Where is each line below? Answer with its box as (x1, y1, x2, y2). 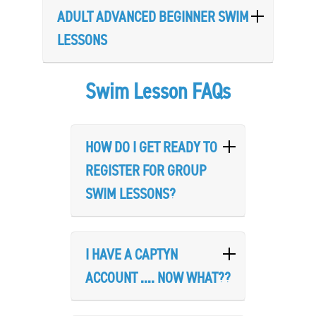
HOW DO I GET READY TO (85, 137, 217, 158)
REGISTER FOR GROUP (85, 160, 206, 181)
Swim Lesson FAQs (85, 76, 231, 107)
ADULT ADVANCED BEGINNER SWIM (57, 6, 249, 28)
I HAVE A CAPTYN (85, 244, 178, 265)
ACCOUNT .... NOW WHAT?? (85, 267, 231, 288)
